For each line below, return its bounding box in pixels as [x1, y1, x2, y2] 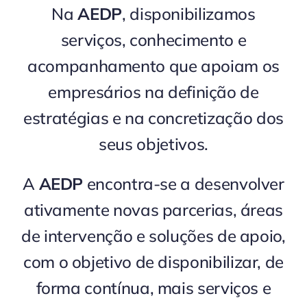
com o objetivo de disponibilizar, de [23, 251, 284, 272]
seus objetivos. [99, 134, 208, 154]
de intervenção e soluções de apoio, [21, 225, 286, 246]
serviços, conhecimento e [60, 29, 247, 50]
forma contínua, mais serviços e [36, 278, 271, 298]
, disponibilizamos [121, 3, 256, 24]
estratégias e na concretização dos [23, 108, 284, 128]
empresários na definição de [48, 82, 259, 102]
